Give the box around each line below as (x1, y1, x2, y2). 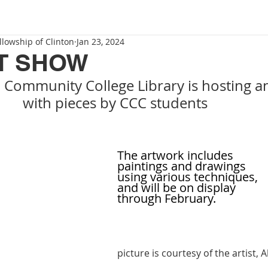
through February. (117, 190, 222, 206)
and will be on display (117, 179, 239, 196)
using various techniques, (117, 169, 261, 185)
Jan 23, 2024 (77, 36, 124, 47)
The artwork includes (117, 147, 236, 163)
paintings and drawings (117, 158, 246, 174)
